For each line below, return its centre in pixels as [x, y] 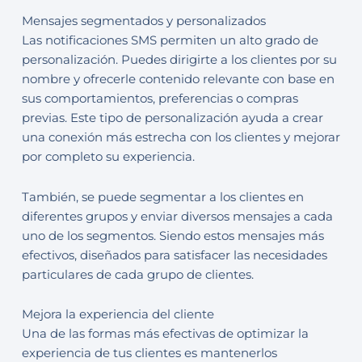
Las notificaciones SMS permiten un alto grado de [170, 40]
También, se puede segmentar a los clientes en [162, 197]
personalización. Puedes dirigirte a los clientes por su [179, 59]
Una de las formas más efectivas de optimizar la [165, 334]
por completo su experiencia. [108, 156]
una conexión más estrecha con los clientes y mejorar [181, 137]
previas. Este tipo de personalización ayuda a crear [172, 118]
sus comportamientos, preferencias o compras [160, 98]
